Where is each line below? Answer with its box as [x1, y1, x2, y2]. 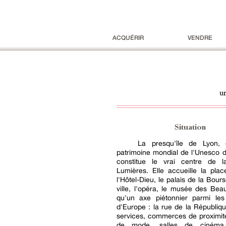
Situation [175, 124, 206, 132]
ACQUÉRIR [112, 34, 144, 41]
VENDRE [188, 34, 213, 41]
